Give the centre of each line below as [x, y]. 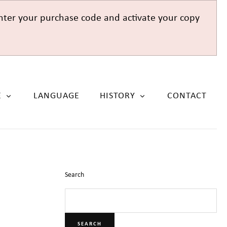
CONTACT [187, 96]
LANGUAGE [56, 96]
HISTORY [118, 96]
